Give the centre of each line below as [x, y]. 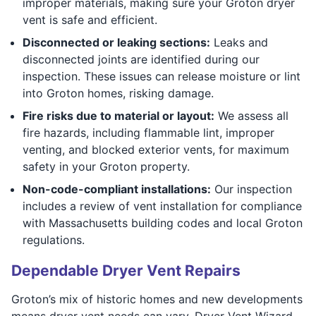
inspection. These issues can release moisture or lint [162, 76]
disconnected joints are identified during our [141, 59]
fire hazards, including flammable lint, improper [148, 132]
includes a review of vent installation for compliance [162, 206]
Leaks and [239, 42]
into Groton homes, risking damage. [118, 93]
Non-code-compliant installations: [117, 189]
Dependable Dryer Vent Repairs [126, 270]
